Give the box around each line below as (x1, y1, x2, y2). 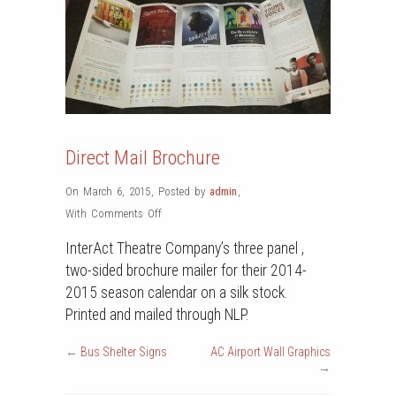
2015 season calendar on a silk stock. (65, 284, 287, 301)
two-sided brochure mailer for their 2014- (65, 262, 307, 279)
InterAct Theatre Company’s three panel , (65, 240, 304, 257)
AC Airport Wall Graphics (210, 345, 331, 359)
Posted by (158, 185, 209, 198)
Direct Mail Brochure (65, 147, 220, 169)
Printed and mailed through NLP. (65, 306, 248, 324)
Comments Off (91, 207, 162, 220)
